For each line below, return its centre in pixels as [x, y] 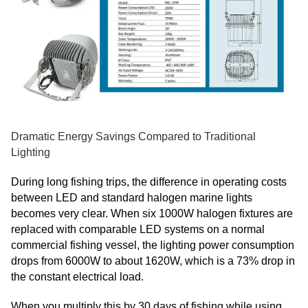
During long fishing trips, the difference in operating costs [149, 182]
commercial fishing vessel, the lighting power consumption [153, 245]
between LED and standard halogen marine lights [132, 198]
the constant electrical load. [77, 277]
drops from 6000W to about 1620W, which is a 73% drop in [153, 261]
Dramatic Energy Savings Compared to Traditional [133, 137]
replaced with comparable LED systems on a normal [138, 230]
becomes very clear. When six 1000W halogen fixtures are [152, 214]
